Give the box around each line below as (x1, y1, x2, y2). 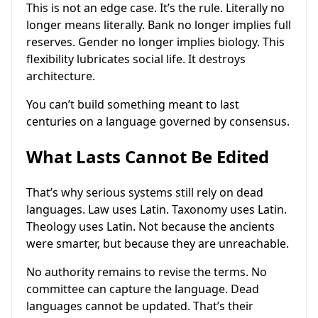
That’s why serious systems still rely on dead (26, 185, 263, 201)
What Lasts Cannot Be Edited (26, 145, 269, 169)
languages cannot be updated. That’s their (26, 298, 253, 314)
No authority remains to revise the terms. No (26, 264, 267, 280)
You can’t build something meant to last (26, 97, 239, 113)
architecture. (26, 68, 95, 84)
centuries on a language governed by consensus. (26, 114, 290, 130)
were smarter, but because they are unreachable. (26, 236, 289, 252)
